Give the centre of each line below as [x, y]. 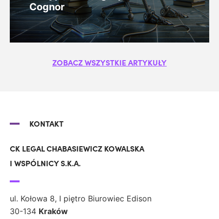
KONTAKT [46, 124]
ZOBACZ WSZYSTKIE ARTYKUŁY [109, 62]
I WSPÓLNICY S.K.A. [45, 164]
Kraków [54, 211]
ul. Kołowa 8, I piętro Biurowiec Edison [81, 199]
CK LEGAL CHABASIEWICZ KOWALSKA [77, 149]
